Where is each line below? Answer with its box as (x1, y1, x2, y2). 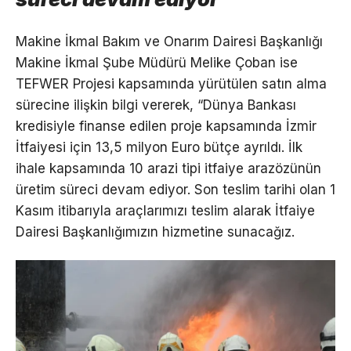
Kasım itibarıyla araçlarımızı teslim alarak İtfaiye (16, 203, 315, 219)
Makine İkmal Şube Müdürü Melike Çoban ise (16, 55, 298, 71)
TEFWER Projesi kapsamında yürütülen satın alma (16, 76, 327, 92)
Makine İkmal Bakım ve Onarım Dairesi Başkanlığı (16, 34, 323, 50)
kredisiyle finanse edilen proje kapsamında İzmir (16, 118, 317, 135)
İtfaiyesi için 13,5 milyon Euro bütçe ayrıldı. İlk (16, 139, 302, 156)
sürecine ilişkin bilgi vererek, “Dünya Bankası (16, 97, 296, 114)
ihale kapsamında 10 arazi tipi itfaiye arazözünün (16, 161, 321, 177)
